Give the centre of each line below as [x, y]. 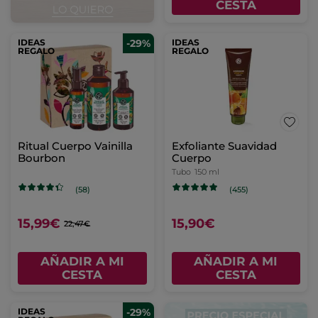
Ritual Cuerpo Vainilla [75, 146]
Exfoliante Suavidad [224, 146]
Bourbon [42, 158]
